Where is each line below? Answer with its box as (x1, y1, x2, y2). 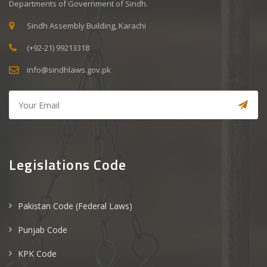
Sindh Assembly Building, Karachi (27, 20, 146, 31)
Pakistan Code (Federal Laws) (18, 200, 132, 212)
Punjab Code (18, 224, 67, 235)
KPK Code (18, 248, 57, 259)
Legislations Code (9, 154, 126, 175)
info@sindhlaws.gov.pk (27, 64, 111, 75)
